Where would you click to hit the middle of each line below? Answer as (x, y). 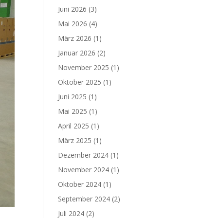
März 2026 (75, 38)
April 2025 (74, 126)
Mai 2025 (73, 111)
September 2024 (84, 199)
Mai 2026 (73, 24)
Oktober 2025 (80, 82)
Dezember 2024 (83, 155)
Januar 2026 (77, 53)
